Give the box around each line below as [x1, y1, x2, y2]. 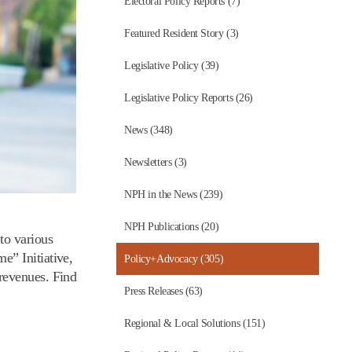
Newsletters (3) [124, 156, 187, 168]
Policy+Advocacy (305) [124, 253, 224, 265]
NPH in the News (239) [124, 189, 223, 200]
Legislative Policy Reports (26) [124, 92, 253, 104]
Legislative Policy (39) [124, 60, 219, 71]
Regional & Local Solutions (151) [124, 317, 266, 329]
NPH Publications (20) [124, 221, 219, 233]
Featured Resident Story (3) [124, 27, 239, 39]
